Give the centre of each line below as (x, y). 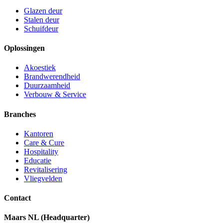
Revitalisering (46, 169)
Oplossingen (24, 48)
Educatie (38, 160)
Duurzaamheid (47, 86)
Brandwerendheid (52, 77)
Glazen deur (43, 10)
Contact (17, 198)
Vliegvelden (43, 178)
